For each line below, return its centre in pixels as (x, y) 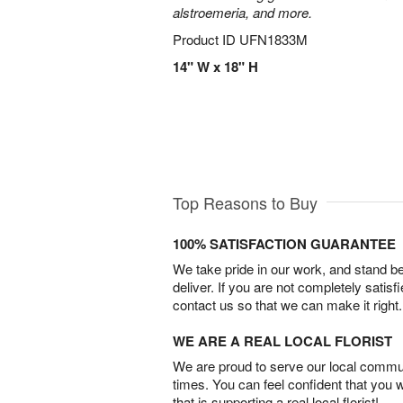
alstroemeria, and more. (242, 12)
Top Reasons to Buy (245, 202)
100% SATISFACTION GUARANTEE (284, 243)
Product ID (206, 39)
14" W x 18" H (215, 67)
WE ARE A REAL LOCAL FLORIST (282, 340)
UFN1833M (273, 39)
